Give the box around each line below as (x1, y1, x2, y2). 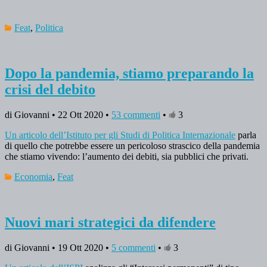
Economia (14, 172, 52, 182)
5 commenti (111, 243, 156, 253)
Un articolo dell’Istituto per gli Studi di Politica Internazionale (5, 130, 235, 141)
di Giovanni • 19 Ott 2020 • (5, 243, 111, 253)
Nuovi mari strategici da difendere (5, 215, 216, 231)
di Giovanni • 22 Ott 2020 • (5, 110, 111, 120)
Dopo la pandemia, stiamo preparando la (5, 66, 254, 82)
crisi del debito (5, 82, 95, 98)
